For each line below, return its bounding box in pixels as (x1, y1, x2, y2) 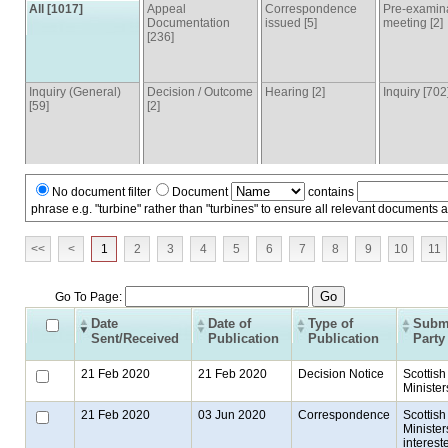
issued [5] (265, 16, 318, 31)
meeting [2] (383, 16, 444, 31)
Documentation (147, 16, 231, 31)
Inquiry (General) (29, 84, 121, 99)
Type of (308, 315, 353, 331)
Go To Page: (55, 289, 125, 304)
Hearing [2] (265, 84, 326, 99)
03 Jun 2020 (198, 407, 266, 422)
